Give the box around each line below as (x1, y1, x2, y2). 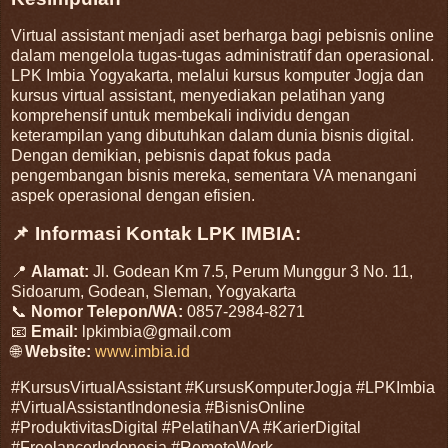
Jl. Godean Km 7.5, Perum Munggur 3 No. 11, (89, 263, 413, 281)
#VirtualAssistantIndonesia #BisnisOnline (11, 398, 305, 416)
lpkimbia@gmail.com (82, 323, 231, 341)
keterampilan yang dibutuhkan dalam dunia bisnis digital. (11, 127, 414, 145)
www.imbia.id (95, 343, 190, 361)
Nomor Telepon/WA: (31, 303, 183, 321)
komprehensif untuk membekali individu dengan (11, 107, 350, 125)
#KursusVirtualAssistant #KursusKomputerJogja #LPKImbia (11, 378, 435, 396)
